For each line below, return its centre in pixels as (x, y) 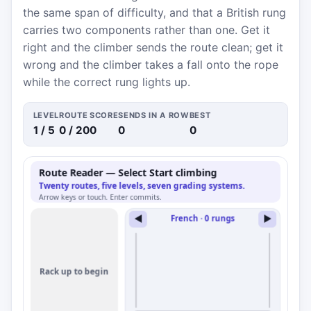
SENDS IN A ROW (154, 116)
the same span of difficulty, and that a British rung (154, 12)
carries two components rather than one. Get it (146, 30)
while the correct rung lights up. (107, 82)
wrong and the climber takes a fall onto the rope (151, 64)
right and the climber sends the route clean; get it (153, 47)
